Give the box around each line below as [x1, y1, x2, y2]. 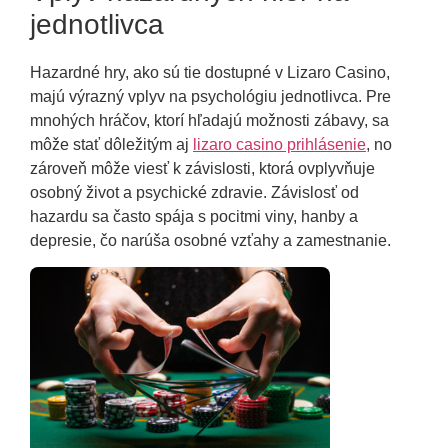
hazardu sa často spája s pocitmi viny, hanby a [30, 207, 358, 225]
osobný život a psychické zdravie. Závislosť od [30, 183, 359, 201]
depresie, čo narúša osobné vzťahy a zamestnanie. [30, 231, 391, 249]
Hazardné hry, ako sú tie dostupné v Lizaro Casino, [30, 63, 390, 81]
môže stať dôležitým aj [30, 135, 193, 153]
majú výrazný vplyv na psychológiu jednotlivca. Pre [30, 87, 391, 105]
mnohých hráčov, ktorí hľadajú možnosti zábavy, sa [30, 111, 389, 129]
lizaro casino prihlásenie [193, 135, 366, 153]
